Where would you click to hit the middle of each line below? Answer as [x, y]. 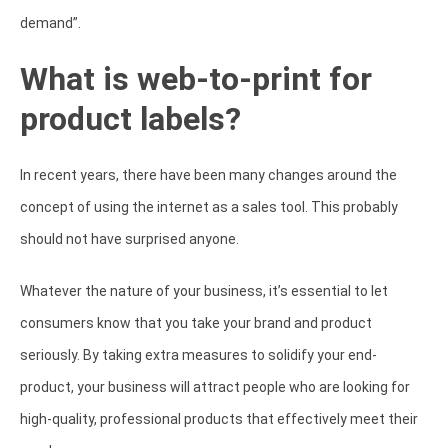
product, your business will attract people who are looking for [215, 387]
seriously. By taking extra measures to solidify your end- [198, 355]
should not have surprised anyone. [131, 239]
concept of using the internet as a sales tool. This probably [209, 207]
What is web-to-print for [196, 79]
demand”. [52, 23]
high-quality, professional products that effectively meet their [219, 419]
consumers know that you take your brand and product [196, 323]
